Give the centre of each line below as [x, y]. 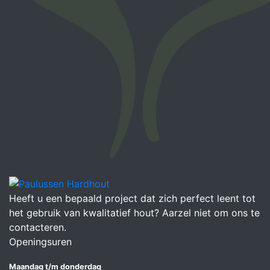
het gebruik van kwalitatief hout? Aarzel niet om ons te [134, 213]
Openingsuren [40, 242]
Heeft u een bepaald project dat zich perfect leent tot [132, 199]
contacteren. [38, 228]
